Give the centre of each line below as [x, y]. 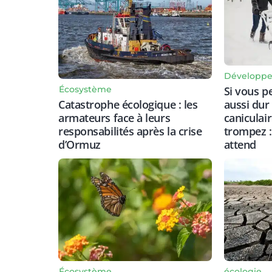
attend [240, 145]
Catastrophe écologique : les [128, 104]
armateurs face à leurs [114, 117]
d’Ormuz [80, 144]
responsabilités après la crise [130, 131]
